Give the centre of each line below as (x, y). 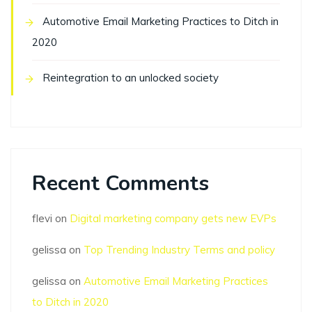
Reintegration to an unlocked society (131, 78)
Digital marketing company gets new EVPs (173, 219)
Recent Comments (120, 184)
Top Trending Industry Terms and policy (179, 250)
